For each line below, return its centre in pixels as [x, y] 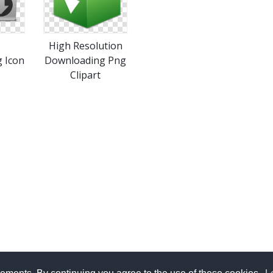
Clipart [85, 75]
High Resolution [85, 46]
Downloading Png [85, 60]
